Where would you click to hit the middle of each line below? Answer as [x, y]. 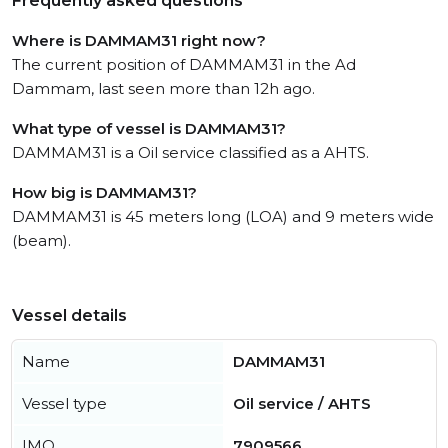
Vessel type [64, 403]
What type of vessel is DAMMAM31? [149, 128]
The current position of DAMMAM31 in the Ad [184, 64]
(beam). [41, 240]
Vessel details [69, 315]
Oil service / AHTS [302, 403]
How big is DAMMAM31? [104, 192]
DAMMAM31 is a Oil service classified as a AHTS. [190, 152]
